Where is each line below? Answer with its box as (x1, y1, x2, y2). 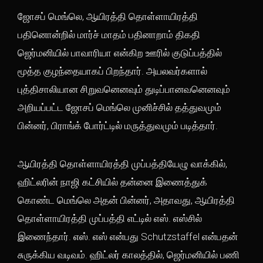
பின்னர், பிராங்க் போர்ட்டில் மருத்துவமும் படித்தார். (18, 120, 220, 131)
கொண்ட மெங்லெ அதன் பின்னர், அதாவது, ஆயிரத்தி (18, 194, 235, 206)
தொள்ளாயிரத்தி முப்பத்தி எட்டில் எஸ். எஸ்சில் (18, 213, 202, 224)
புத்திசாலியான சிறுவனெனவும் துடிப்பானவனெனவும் (18, 83, 230, 95)
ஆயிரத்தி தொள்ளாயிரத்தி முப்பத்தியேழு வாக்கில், (18, 158, 227, 170)
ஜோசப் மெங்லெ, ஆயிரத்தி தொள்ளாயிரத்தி (18, 11, 198, 22)
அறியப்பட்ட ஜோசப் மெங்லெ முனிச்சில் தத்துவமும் (18, 102, 221, 113)
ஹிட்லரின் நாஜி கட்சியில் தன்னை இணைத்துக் (18, 176, 207, 188)
